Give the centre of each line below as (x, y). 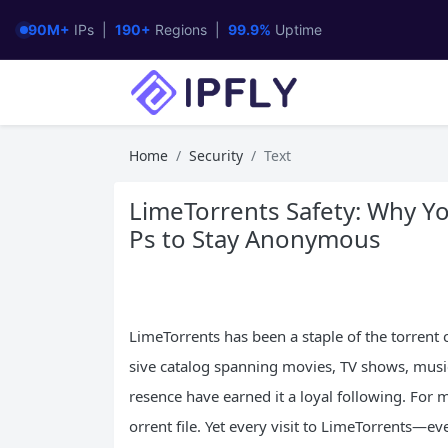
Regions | (189, 29)
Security (216, 155)
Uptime (296, 29)
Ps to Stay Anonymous (255, 238)
